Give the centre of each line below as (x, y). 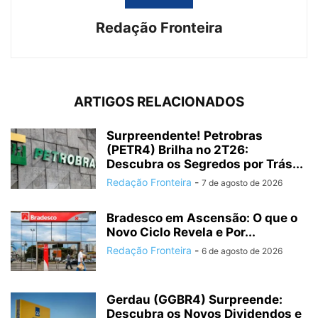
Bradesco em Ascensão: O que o (202, 218)
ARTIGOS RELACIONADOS (159, 102)
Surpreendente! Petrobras (185, 136)
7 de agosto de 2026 (242, 183)
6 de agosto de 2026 (242, 251)
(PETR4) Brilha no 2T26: (177, 150)
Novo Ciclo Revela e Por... (181, 232)
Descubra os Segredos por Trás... (205, 164)
